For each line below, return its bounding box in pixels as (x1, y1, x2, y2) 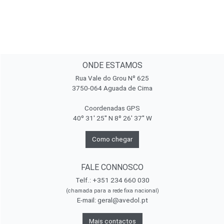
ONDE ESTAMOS (82, 60, 142, 70)
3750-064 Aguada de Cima (72, 84, 152, 92)
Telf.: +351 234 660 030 (75, 176, 149, 184)
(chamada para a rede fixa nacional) (65, 187, 159, 194)
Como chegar (92, 135, 132, 143)
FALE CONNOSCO (81, 162, 143, 172)
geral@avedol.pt (97, 196, 148, 204)
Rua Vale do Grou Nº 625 (75, 74, 149, 82)
